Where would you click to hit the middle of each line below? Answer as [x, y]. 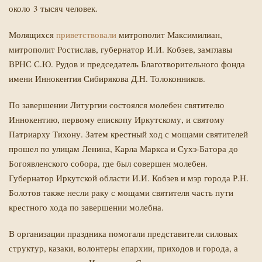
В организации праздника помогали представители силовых [123, 233]
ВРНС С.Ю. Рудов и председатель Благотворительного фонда [127, 64]
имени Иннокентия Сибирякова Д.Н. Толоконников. [107, 78]
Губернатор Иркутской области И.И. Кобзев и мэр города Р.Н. [129, 178]
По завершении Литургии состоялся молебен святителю [116, 105]
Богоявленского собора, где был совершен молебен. [108, 163]
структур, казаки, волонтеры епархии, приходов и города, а [123, 248]
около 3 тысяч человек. [53, 8]
